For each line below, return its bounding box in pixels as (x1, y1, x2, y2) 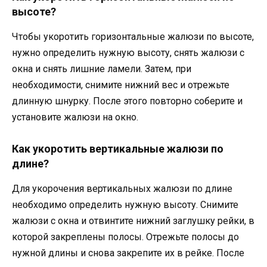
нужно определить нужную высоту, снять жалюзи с (12, 46, 244, 58)
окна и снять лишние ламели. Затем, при (12, 63, 191, 74)
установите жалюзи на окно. (12, 111, 138, 123)
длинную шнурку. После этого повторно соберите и (12, 95, 243, 107)
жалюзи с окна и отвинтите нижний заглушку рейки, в (12, 215, 254, 227)
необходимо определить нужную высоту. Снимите (12, 199, 238, 211)
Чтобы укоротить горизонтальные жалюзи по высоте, (12, 30, 254, 42)
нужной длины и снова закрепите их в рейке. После (12, 247, 244, 259)
